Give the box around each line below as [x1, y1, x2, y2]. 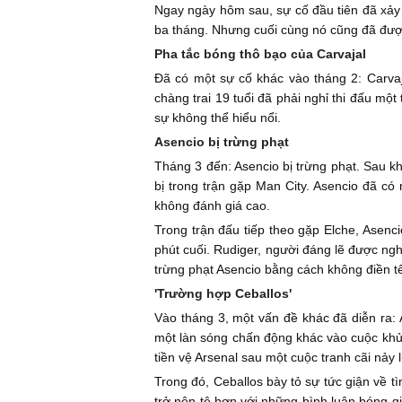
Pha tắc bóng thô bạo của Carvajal [154, 46, 366, 61]
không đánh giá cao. [154, 197, 274, 213]
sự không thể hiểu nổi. [154, 109, 284, 125]
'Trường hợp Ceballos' [154, 285, 292, 301]
